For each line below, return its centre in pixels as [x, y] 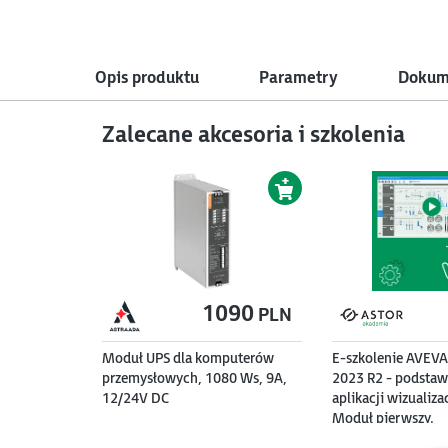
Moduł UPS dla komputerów [188, 358]
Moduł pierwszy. [383, 418]
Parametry [298, 78]
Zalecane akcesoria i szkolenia [253, 135]
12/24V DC [135, 398]
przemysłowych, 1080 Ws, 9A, [194, 378]
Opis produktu [146, 78]
